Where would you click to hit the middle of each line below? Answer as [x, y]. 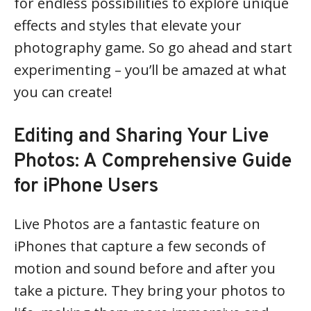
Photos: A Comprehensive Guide [153, 161]
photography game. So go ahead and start [153, 47]
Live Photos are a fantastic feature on [137, 224]
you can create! [63, 92]
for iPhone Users [86, 186]
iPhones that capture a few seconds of [140, 246]
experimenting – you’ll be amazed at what [150, 69]
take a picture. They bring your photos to [150, 290]
